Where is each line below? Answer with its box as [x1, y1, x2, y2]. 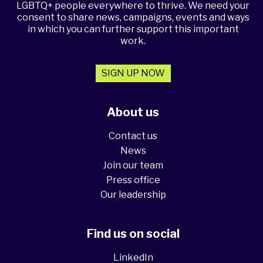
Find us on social [86, 227, 180, 241]
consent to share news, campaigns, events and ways [16, 12, 249, 23]
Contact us [109, 130, 157, 142]
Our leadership [100, 189, 166, 201]
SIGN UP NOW [101, 68, 165, 79]
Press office [106, 174, 160, 186]
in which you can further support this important [27, 23, 239, 35]
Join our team [103, 160, 163, 171]
